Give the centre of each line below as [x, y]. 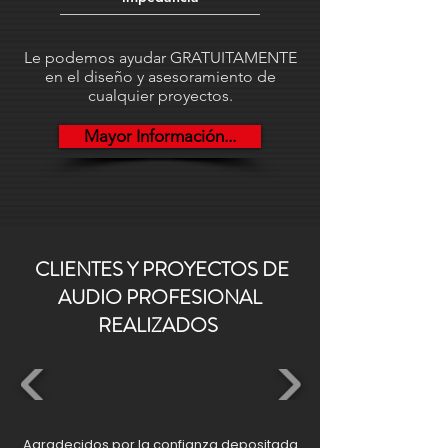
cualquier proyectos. [160, 95]
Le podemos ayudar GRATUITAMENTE [160, 57]
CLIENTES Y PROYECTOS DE [160, 269]
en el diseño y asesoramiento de [160, 76]
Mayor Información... [160, 135]
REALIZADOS [160, 325]
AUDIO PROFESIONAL [160, 297]
